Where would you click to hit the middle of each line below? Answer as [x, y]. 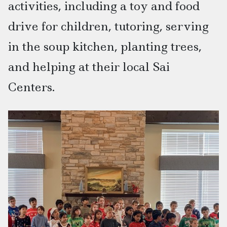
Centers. [31, 87]
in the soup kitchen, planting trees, [105, 47]
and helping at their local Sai [89, 67]
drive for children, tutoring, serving [108, 26]
